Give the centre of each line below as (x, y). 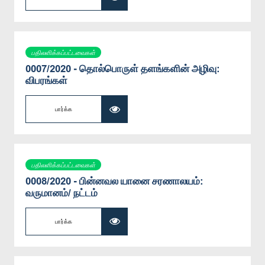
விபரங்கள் (46, 80)
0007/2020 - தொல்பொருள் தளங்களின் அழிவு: (123, 69)
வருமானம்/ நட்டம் (62, 192)
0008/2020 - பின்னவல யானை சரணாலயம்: (114, 180)
